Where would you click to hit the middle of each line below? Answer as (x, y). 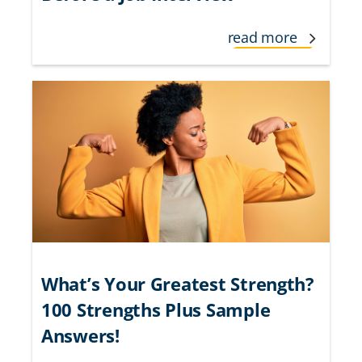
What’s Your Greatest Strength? (178, 284)
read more (264, 38)
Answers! (80, 336)
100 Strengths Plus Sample (156, 310)
